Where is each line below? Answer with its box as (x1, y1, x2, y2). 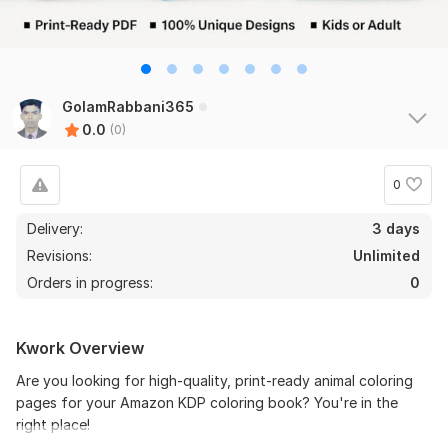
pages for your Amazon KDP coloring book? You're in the (16, 393, 398, 411)
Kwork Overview (16, 337, 144, 358)
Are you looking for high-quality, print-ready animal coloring (16, 371, 413, 389)
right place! (16, 415, 90, 433)
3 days (372, 219, 420, 237)
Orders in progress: (27, 273, 153, 291)
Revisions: (27, 246, 96, 264)
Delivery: (27, 219, 83, 237)
